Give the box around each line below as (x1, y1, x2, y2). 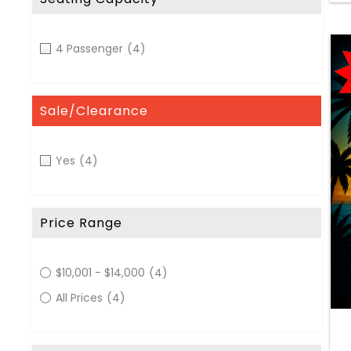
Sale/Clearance (40, 102, 148, 120)
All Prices (56, 290, 103, 306)
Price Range (40, 214, 122, 232)
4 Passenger (56, 41, 123, 56)
